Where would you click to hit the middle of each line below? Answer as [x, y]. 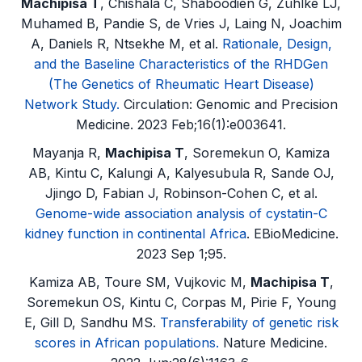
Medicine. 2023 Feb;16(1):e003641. [181, 124]
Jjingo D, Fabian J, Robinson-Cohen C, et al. [181, 193]
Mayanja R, [69, 153]
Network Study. [72, 104]
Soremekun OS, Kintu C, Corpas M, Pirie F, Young [181, 302]
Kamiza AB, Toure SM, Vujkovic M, [139, 282]
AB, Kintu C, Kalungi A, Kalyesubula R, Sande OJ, [181, 173]
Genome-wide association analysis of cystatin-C [181, 213]
